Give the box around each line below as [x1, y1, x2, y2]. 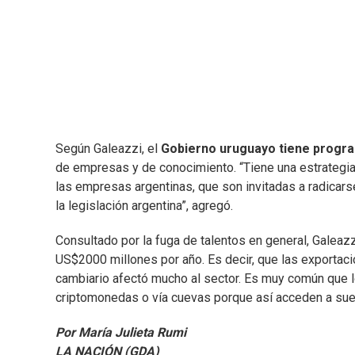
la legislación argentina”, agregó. [55, 198, 233, 214]
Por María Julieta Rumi [55, 325, 186, 341]
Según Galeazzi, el [55, 141, 161, 157]
